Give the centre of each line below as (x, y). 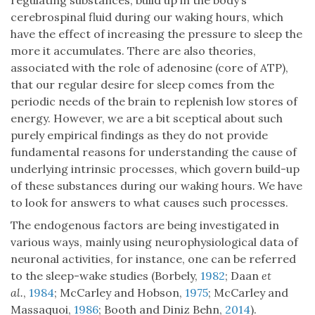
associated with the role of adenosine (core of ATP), (149, 68)
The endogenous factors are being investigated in (145, 225)
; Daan (243, 276)
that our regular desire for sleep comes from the (142, 85)
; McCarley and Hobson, (120, 293)
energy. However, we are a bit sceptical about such (147, 118)
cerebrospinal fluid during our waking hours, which (147, 17)
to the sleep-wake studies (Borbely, (105, 276)
